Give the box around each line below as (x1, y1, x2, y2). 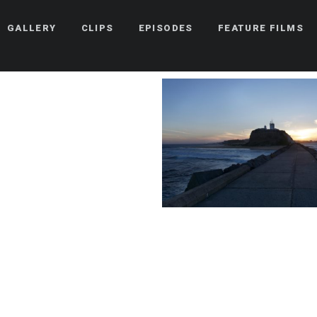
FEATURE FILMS (217, 23, 304, 33)
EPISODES (138, 23, 193, 33)
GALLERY (6, 23, 57, 33)
